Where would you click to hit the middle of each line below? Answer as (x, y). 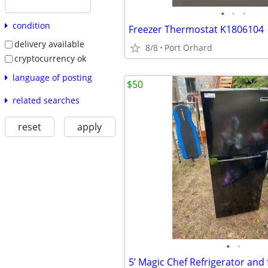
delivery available (49, 44)
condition (31, 26)
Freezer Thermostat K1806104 (196, 29)
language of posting (52, 77)
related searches (46, 100)
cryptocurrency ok (50, 58)
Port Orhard (188, 48)
